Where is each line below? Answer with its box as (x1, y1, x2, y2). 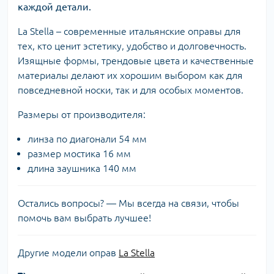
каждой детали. (18, 1, 91, 13)
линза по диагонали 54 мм (28, 133, 147, 145)
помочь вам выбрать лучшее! (18, 212, 151, 224)
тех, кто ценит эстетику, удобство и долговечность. (18, 40, 246, 52)
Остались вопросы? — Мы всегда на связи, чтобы (18, 198, 239, 209)
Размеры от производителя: (18, 109, 146, 120)
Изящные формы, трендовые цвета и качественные (18, 55, 254, 67)
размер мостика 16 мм (28, 148, 131, 160)
